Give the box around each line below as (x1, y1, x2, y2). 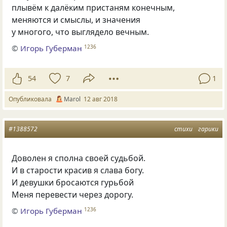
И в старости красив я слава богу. (12, 164, 144, 176)
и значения (95, 14, 141, 25)
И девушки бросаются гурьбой (12, 176, 134, 188)
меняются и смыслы (12, 14, 92, 25)
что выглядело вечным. (55, 26, 149, 37)
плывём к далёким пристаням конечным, (12, 2, 175, 13)
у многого (12, 26, 52, 37)
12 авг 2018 (84, 94, 118, 103)
